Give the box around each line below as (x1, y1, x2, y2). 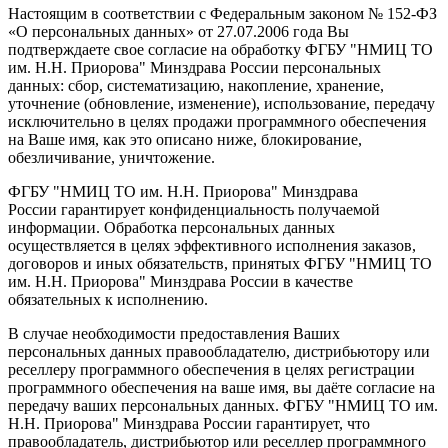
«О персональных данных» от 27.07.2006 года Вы (8, 22, 349, 40)
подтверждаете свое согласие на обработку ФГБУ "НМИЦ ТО (8, 40, 433, 58)
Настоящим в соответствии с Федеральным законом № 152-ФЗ (8, 4, 437, 22)
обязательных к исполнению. (8, 290, 212, 308)
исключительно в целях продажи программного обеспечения (8, 112, 426, 130)
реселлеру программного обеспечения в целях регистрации (8, 360, 415, 378)
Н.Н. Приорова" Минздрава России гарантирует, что (8, 414, 370, 432)
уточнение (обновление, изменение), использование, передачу (8, 94, 435, 112)
